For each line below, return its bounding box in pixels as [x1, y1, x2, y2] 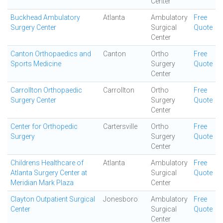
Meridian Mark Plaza [10, 179, 74, 187]
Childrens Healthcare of [10, 159, 84, 167]
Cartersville [103, 122, 137, 130]
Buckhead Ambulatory [10, 13, 80, 21]
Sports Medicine [10, 60, 61, 68]
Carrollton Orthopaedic [10, 86, 82, 94]
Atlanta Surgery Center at [10, 169, 87, 177]
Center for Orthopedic [10, 122, 78, 130]
